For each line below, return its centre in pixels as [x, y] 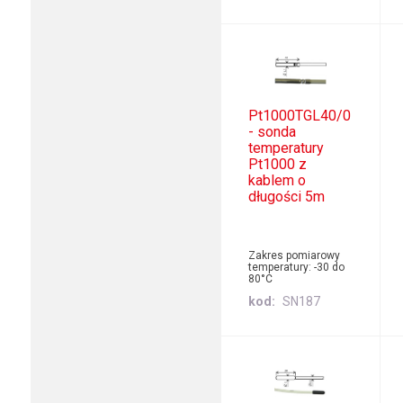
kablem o [278, 181]
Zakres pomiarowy [295, 256]
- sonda [273, 132]
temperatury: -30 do [297, 268]
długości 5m [287, 197]
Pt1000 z [278, 165]
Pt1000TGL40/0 [300, 116]
